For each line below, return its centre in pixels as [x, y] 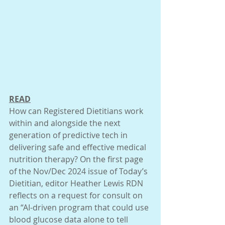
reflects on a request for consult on [77, 195]
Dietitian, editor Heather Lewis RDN [77, 183]
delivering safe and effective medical [79, 147]
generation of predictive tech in [69, 135]
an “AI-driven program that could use [80, 207]
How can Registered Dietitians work [77, 111]
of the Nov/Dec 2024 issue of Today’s [79, 171]
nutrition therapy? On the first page [77, 159]
